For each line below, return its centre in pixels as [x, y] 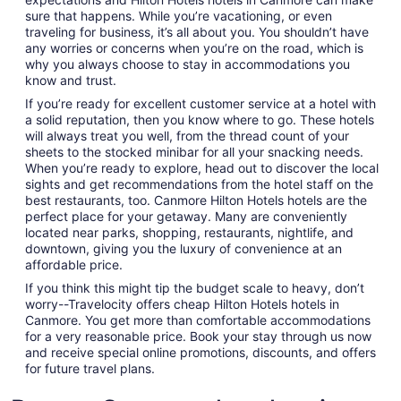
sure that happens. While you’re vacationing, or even [179, 16]
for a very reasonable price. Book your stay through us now [198, 336]
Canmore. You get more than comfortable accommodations [198, 320]
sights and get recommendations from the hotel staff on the [199, 184]
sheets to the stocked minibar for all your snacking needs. [194, 152]
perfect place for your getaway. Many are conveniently [186, 216]
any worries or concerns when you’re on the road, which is [194, 48]
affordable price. [74, 264]
